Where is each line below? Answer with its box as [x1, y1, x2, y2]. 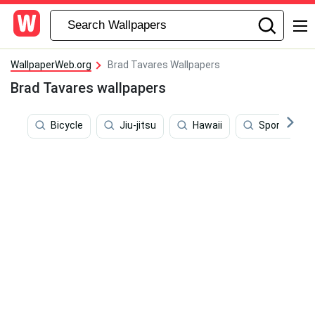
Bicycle [51, 120, 83, 131]
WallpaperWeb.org [11, 59, 91, 70]
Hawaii [193, 120, 222, 131]
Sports [259, 120, 290, 131]
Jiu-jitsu [120, 120, 156, 131]
